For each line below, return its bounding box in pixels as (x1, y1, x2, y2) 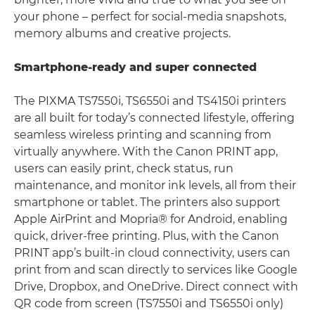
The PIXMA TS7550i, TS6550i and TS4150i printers (14, 94, 286, 108)
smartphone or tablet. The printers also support (14, 195, 281, 209)
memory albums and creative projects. (14, 26, 231, 40)
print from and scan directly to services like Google (14, 262, 297, 276)
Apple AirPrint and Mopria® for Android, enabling (14, 212, 288, 226)
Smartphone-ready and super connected (14, 60, 257, 74)
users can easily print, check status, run (14, 161, 233, 175)
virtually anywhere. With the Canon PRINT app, (14, 144, 278, 158)
